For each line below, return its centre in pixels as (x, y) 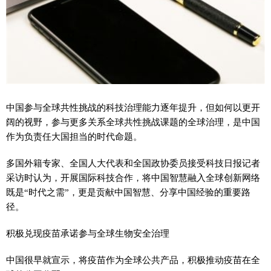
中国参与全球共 (38, 108)
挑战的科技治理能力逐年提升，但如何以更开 (169, 108)
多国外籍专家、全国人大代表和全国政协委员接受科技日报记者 (133, 163)
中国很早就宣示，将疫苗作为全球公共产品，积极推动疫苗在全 (133, 260)
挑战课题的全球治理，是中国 (201, 122)
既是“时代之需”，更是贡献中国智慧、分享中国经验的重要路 (128, 192)
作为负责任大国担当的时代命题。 (74, 137)
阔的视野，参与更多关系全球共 (70, 122)
